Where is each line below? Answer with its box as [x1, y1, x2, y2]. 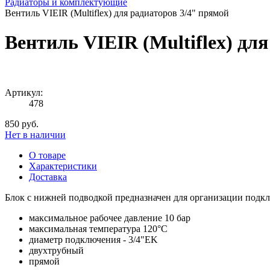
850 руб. [5, 118, 39, 129]
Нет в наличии [5, 129, 66, 140]
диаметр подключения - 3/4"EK [29, 234, 158, 245]
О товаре [29, 149, 66, 160]
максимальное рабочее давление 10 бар [29, 212, 190, 223]
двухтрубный [29, 245, 84, 256]
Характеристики [29, 160, 97, 171]
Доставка [29, 171, 67, 182]
